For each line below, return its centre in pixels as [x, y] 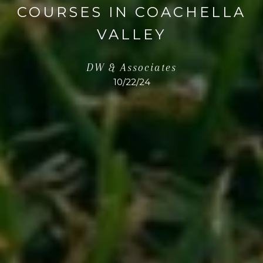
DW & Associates [131, 68]
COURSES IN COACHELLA [131, 12]
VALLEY [131, 34]
